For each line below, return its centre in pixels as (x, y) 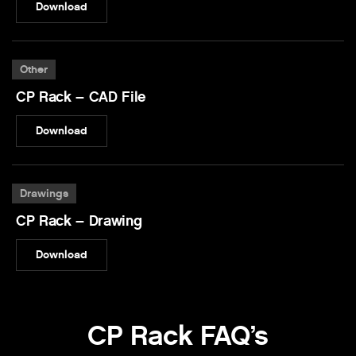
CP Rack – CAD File (81, 97)
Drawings (44, 194)
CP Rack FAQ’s (178, 336)
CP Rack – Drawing (79, 221)
